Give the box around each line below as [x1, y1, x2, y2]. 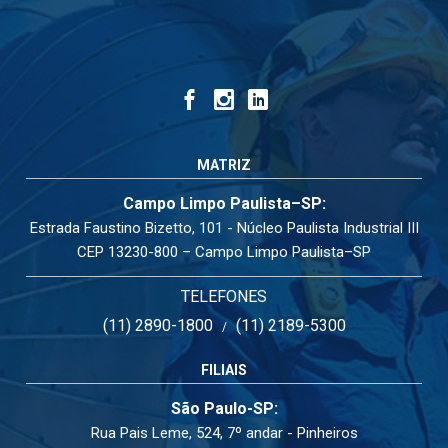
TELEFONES [181, 287, 267, 306]
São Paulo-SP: [170, 399, 278, 418]
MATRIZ [197, 157, 251, 173]
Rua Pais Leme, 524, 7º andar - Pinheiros [90, 424, 358, 442]
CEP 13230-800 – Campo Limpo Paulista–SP [77, 243, 371, 261]
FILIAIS [201, 362, 247, 378]
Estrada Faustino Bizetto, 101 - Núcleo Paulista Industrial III [29, 219, 419, 237]
